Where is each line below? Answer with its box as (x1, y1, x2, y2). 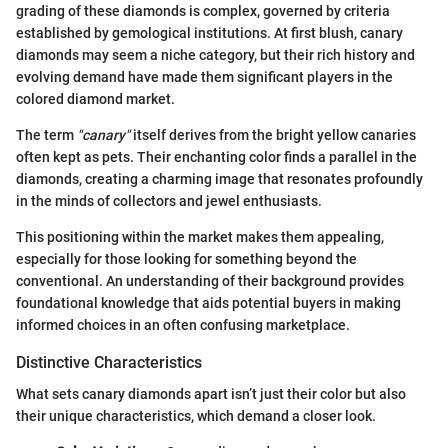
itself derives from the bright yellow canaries (130, 126, 416, 143)
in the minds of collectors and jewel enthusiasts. (16, 192, 322, 209)
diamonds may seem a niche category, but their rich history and (16, 46, 415, 63)
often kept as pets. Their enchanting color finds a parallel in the (16, 148, 417, 165)
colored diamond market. (16, 90, 175, 107)
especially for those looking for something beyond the (16, 250, 357, 267)
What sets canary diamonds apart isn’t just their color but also (16, 386, 406, 403)
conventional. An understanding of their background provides (16, 272, 404, 289)
